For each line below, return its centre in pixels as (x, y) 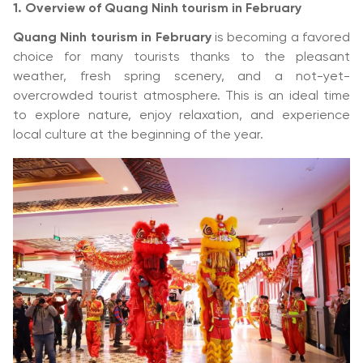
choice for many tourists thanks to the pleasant (181, 57)
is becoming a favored (280, 38)
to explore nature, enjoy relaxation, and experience (181, 115)
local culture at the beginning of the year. (138, 135)
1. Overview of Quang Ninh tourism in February (157, 9)
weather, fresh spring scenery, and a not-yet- (181, 77)
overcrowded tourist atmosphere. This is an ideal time (181, 96)
